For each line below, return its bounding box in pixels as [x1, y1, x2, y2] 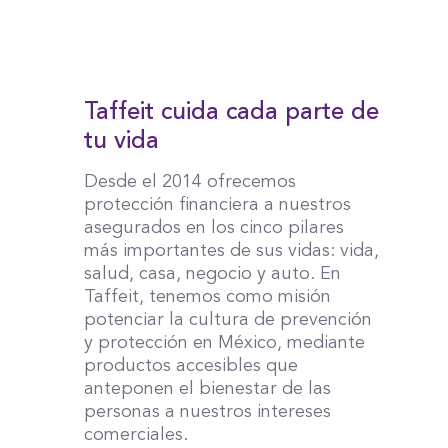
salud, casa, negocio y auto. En [84, 265, 341, 283]
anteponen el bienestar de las [84, 380, 331, 398]
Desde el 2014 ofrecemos [84, 173, 296, 191]
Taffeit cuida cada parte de [84, 101, 379, 125]
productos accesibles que [84, 357, 298, 375]
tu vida [84, 130, 159, 154]
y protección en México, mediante [84, 334, 365, 352]
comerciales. [84, 426, 188, 444]
